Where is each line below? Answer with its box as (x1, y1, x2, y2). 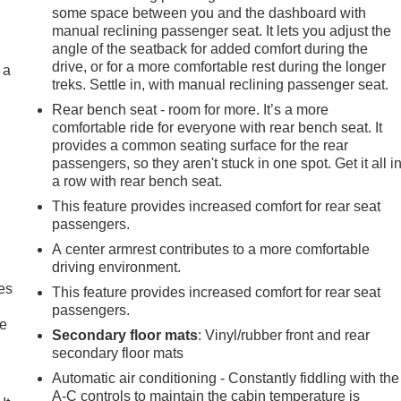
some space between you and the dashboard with (52, 4, 367, 21)
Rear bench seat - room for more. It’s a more (52, 101, 329, 117)
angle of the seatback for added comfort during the (52, 40, 369, 56)
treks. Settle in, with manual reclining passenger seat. (52, 76, 389, 92)
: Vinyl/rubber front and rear (198, 327, 371, 343)
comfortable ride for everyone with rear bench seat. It (52, 119, 383, 135)
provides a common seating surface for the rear (52, 137, 349, 153)
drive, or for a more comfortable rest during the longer (52, 58, 387, 74)
